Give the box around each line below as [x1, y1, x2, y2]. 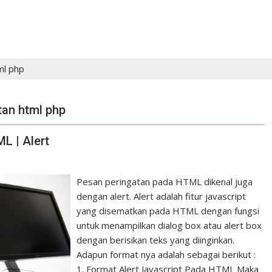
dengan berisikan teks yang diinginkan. [76, 234, 235, 246]
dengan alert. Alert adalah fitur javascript [76, 190, 246, 202]
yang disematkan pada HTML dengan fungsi [76, 205, 260, 217]
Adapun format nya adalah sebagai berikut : [76, 248, 256, 260]
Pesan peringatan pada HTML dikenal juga [76, 175, 253, 188]
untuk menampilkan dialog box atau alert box [76, 219, 262, 231]
